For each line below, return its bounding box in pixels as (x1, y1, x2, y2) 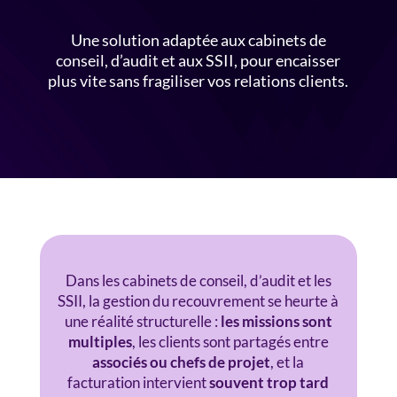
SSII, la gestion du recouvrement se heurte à (58, 292, 339, 310)
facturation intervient (67, 373, 210, 392)
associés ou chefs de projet (92, 353, 271, 371)
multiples (67, 332, 132, 351)
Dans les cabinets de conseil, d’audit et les (65, 271, 331, 290)
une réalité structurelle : (64, 312, 221, 331)
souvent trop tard (209, 373, 330, 392)
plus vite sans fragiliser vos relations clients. (48, 71, 349, 90)
